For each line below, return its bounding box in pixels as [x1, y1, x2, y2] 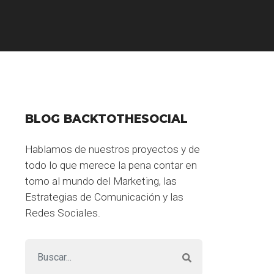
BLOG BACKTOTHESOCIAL [25, 111, 188, 126]
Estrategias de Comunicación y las [25, 190, 183, 203]
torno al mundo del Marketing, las [25, 174, 177, 187]
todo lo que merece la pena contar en [25, 158, 197, 171]
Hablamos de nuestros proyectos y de [25, 143, 200, 155]
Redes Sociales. [25, 206, 100, 219]
